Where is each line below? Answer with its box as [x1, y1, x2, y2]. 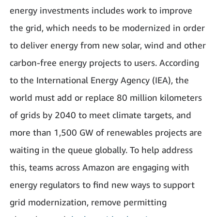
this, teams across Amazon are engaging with [10, 161, 189, 172]
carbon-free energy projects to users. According [10, 57, 199, 68]
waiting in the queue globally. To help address [10, 144, 193, 155]
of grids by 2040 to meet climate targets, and [10, 109, 191, 120]
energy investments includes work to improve [10, 4, 192, 15]
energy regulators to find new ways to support [10, 179, 195, 190]
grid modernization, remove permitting [10, 196, 167, 207]
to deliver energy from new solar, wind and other [10, 39, 206, 50]
